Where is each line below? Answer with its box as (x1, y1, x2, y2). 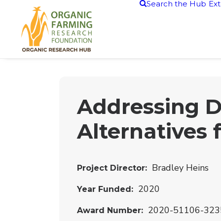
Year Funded (77, 184, 131, 194)
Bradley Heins (152, 162, 209, 174)
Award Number (77, 206, 141, 215)
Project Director (77, 163, 145, 173)
